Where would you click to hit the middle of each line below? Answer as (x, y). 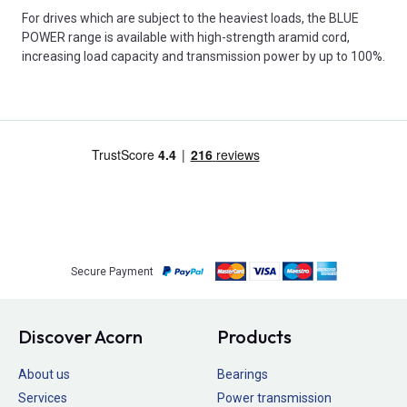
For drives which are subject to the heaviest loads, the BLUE (190, 18)
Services (43, 397)
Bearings (243, 375)
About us (44, 375)
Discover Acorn (80, 337)
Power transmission (274, 397)
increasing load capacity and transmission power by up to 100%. (203, 56)
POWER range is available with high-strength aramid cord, (186, 37)
